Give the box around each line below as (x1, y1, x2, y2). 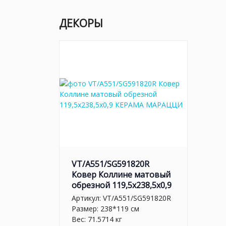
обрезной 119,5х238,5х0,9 (72, 180, 172, 191)
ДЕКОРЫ (59, 16, 103, 30)
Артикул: (72, 193, 103, 203)
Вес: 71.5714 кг (72, 214, 122, 224)
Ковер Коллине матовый (72, 169, 171, 180)
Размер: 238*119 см (72, 203, 139, 213)
